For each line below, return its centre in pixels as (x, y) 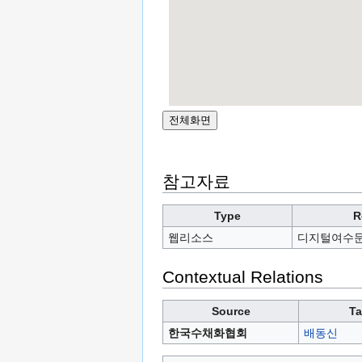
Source (231, 311)
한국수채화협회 (207, 333)
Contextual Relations (243, 277)
